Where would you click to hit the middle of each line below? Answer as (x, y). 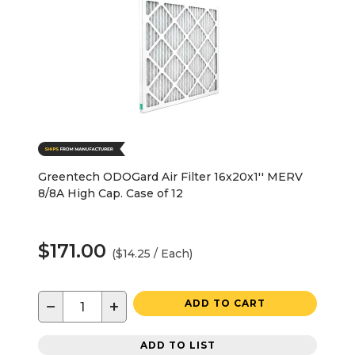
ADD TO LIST (177, 345)
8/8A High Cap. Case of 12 (111, 194)
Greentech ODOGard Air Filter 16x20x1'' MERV (170, 177)
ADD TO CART (225, 303)
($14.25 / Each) (152, 254)
